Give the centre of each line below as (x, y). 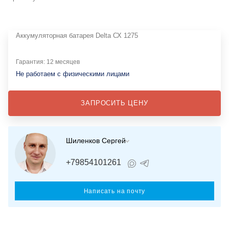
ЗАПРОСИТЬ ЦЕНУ (114, 103)
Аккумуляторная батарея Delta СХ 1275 (77, 36)
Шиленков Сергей (96, 141)
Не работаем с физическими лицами (73, 74)
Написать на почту (114, 191)
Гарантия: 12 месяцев (48, 62)
